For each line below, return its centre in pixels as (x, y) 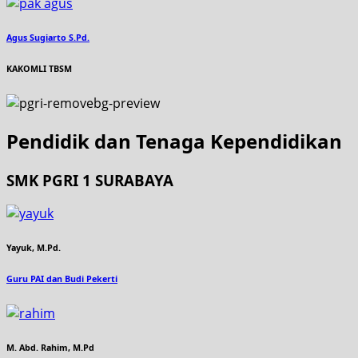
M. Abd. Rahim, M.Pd (50, 348)
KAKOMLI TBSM (39, 68)
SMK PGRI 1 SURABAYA (90, 180)
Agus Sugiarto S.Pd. (48, 37)
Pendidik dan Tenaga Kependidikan (174, 141)
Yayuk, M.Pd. (34, 248)
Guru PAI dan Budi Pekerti (62, 279)
